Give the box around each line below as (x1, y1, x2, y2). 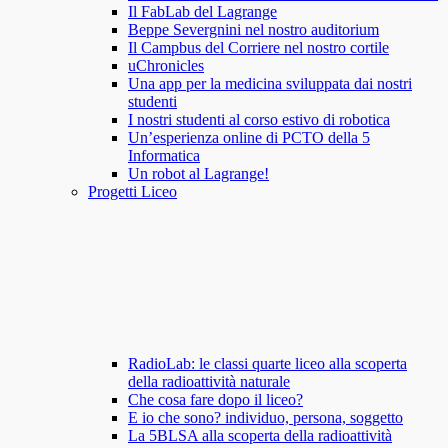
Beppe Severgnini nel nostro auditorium (128, 21, 379, 39)
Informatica (128, 147, 200, 165)
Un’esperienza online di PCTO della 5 (128, 129, 370, 147)
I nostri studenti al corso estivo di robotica (128, 111, 390, 129)
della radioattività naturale (128, 373, 290, 391)
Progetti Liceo (88, 183, 177, 201)
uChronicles (128, 57, 204, 75)
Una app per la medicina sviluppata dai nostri (128, 75, 412, 93)
